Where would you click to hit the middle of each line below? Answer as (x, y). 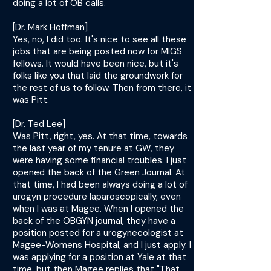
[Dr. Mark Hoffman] (50, 27)
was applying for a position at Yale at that (100, 257)
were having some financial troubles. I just (100, 160)
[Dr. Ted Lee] (39, 124)
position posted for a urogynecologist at (98, 233)
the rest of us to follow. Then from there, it (102, 88)
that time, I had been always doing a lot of (100, 184)
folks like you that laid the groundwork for (98, 76)
